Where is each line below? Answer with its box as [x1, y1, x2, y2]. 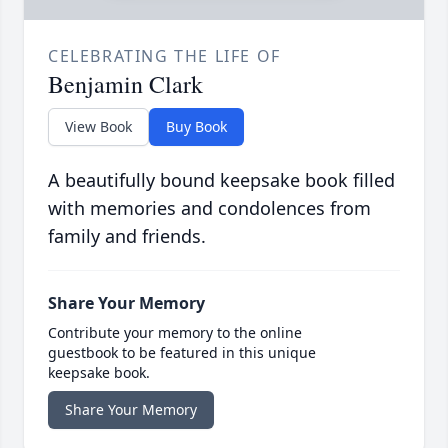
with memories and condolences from [48, 196, 371, 221]
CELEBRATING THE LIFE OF [48, 45, 281, 68]
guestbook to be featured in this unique [48, 343, 316, 363]
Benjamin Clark [48, 68, 203, 101]
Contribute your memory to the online [48, 323, 302, 343]
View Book [65, 117, 132, 137]
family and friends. [48, 224, 206, 249]
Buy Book [166, 117, 227, 137]
